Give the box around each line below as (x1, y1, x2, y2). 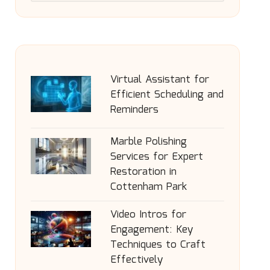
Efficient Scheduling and (110, 87, 224, 103)
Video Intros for (110, 207, 186, 223)
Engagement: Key (110, 222, 193, 238)
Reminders (110, 102, 159, 118)
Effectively (110, 252, 163, 268)
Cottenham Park (110, 179, 187, 195)
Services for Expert (110, 149, 203, 165)
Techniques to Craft (110, 237, 206, 253)
